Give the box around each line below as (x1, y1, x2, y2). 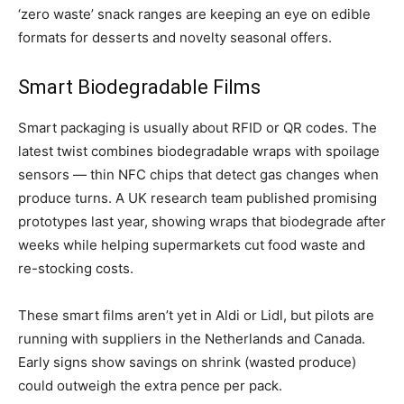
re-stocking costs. (18, 260, 133, 278)
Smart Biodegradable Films (18, 76, 261, 99)
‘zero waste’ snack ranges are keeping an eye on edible (18, 5, 371, 23)
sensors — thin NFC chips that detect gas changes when (18, 166, 379, 184)
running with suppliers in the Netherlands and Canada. (18, 330, 365, 348)
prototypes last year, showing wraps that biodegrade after (18, 213, 386, 231)
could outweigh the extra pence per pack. (18, 377, 282, 395)
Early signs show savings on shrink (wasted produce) (18, 353, 356, 372)
